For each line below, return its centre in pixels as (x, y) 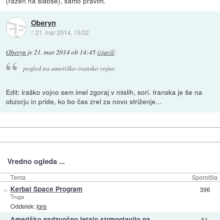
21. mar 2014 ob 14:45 (65, 52)
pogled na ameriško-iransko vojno (69, 68)
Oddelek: (23, 206)
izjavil (106, 52)
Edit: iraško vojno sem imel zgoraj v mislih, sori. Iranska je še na (104, 92)
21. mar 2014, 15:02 (62, 32)
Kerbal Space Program (46, 189)
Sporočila (205, 177)
